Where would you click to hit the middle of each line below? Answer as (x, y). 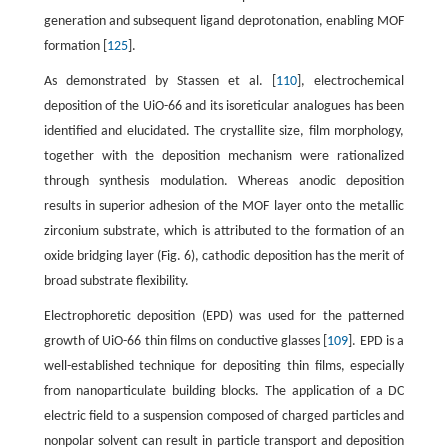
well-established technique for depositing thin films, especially (224, 366)
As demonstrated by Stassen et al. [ (160, 81)
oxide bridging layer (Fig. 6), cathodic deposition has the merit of (224, 256)
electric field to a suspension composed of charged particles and (224, 416)
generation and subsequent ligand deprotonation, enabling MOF (224, 21)
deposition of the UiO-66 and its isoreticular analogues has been (224, 106)
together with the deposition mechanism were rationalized (224, 156)
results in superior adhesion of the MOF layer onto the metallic (224, 206)
